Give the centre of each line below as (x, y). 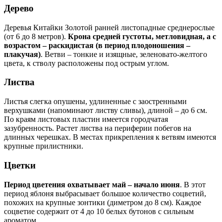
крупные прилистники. (44, 146)
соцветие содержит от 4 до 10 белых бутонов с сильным (99, 211)
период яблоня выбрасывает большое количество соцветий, (105, 193)
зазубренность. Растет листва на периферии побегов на (98, 128)
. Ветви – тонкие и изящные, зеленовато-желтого (124, 54)
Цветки (20, 165)
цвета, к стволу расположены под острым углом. (86, 63)
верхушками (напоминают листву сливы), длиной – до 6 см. (106, 111)
